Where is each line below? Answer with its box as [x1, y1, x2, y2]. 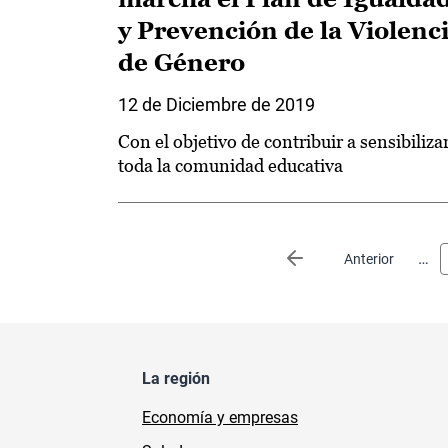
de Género [118, 49, 245, 76]
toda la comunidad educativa [118, 155, 343, 176]
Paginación [117, 244, 197, 263]
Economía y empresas [142, 408, 298, 427]
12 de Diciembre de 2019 [118, 94, 315, 115]
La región [142, 369, 210, 388]
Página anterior [305, 251, 402, 267]
